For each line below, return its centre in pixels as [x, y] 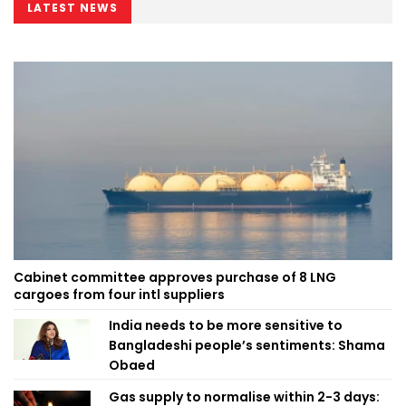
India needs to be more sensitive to [226, 326]
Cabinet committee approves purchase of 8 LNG [175, 278]
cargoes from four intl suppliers [119, 295]
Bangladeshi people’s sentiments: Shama [247, 346]
